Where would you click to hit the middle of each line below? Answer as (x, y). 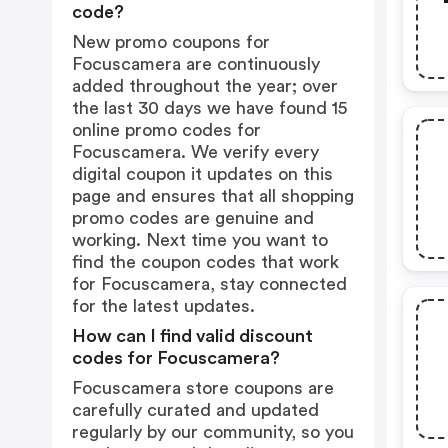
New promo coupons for (171, 42)
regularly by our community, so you (213, 432)
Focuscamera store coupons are (203, 388)
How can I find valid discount (192, 336)
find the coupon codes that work (205, 262)
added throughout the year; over (205, 86)
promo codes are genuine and (193, 218)
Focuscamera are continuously (196, 64)
